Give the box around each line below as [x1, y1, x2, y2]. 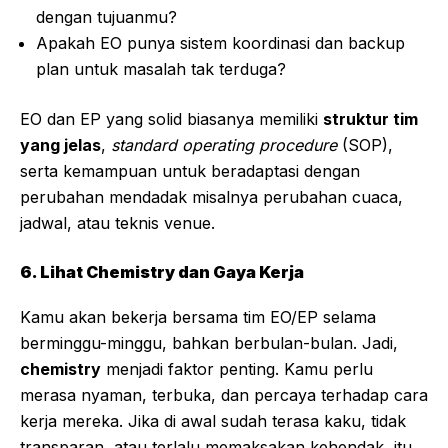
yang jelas [20, 135, 101, 156]
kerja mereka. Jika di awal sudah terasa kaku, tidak [20, 411, 406, 432]
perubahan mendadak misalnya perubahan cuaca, [20, 187, 403, 208]
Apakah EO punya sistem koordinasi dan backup [36, 33, 405, 54]
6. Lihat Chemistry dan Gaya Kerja [20, 262, 304, 283]
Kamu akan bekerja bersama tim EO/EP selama [20, 307, 376, 328]
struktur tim [323, 109, 418, 130]
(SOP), [337, 135, 393, 156]
